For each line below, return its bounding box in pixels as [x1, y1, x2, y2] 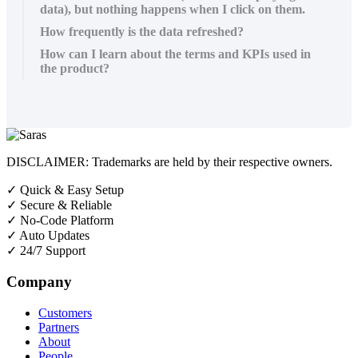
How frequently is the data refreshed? [40, 25, 244, 39]
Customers [38, 305, 92, 320]
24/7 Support [20, 244, 86, 258]
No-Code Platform [20, 213, 113, 228]
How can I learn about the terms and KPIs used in [40, 47, 311, 62]
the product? [40, 62, 109, 76]
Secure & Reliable [20, 198, 112, 213]
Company [6, 273, 72, 291]
